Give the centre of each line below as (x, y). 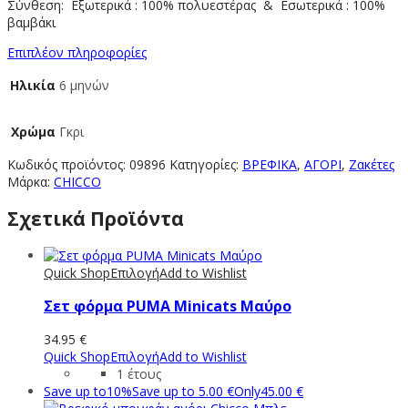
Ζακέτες (372, 164)
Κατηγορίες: (206, 164)
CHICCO (77, 181)
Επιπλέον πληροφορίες (77, 52)
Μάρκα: (31, 181)
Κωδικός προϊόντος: (68, 164)
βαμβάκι (31, 22)
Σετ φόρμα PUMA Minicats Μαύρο (168, 306)
